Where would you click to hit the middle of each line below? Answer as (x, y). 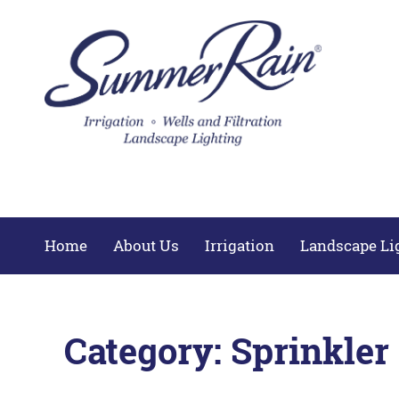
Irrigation (240, 245)
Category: (147, 350)
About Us (146, 245)
